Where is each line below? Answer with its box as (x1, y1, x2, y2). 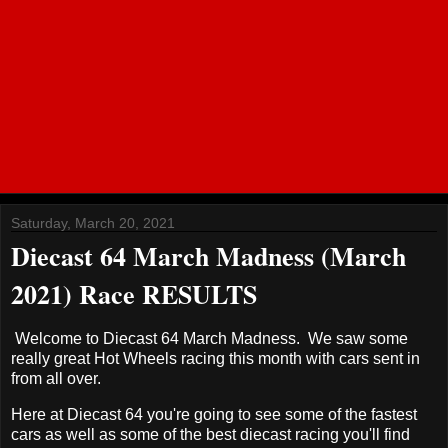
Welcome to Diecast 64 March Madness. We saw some (11, 329, 408, 347)
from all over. (11, 369, 105, 387)
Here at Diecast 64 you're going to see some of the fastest (11, 405, 417, 423)
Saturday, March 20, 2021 (11, 214, 175, 231)
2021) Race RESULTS (11, 274, 257, 313)
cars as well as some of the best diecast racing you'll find (11, 425, 410, 443)
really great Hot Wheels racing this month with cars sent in (11, 349, 420, 367)
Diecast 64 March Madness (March (11, 236, 406, 275)
